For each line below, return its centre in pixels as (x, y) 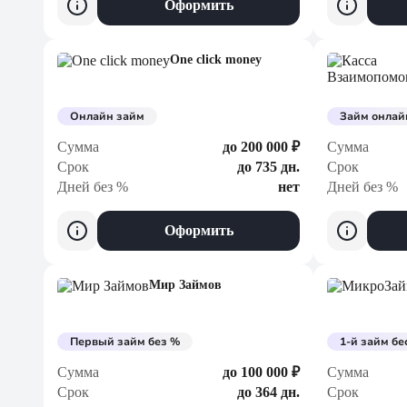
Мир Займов (185, 285)
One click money (216, 60)
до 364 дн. (268, 392)
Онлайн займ (107, 116)
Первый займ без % (125, 342)
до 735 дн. (268, 167)
